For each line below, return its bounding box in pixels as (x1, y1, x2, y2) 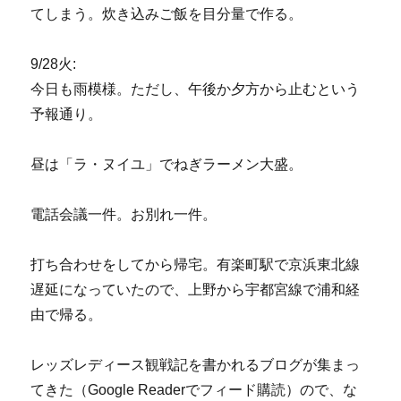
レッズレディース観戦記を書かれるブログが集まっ (30, 357, 361, 372)
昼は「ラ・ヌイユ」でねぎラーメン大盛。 (30, 157, 303, 172)
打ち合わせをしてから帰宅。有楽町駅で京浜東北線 (30, 257, 361, 272)
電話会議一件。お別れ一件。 (30, 207, 218, 222)
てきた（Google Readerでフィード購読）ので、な (30, 382, 358, 397)
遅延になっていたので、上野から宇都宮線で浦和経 (30, 282, 361, 297)
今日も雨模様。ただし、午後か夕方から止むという (30, 81, 361, 97)
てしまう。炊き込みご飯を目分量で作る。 (30, 6, 303, 21)
